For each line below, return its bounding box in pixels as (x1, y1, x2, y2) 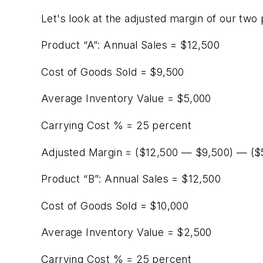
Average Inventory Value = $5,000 (41, 92, 211, 105)
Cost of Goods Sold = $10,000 (41, 199, 189, 212)
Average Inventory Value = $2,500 (41, 226, 212, 239)
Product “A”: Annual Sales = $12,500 (41, 39, 220, 52)
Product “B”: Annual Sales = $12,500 (41, 173, 221, 186)
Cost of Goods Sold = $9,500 (41, 65, 184, 78)
